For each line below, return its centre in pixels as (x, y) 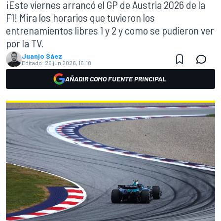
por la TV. (25, 43)
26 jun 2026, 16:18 (68, 63)
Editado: (33, 63)
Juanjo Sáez (42, 56)
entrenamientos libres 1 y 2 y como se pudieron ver (110, 30)
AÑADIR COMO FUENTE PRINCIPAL (115, 79)
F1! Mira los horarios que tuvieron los (80, 17)
